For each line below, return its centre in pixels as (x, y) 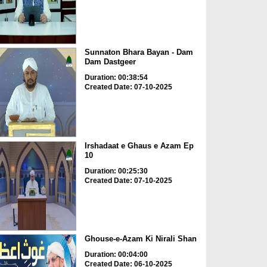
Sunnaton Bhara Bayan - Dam (139, 52)
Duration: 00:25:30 (116, 171)
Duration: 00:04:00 (116, 255)
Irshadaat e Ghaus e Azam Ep (139, 145)
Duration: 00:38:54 (116, 78)
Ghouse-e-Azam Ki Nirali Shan (140, 239)
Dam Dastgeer (110, 62)
